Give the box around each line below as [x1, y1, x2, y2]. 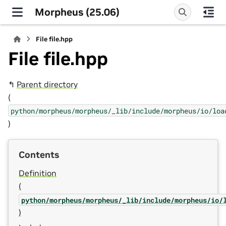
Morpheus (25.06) [35, 5, 120, 19]
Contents [19, 149, 59, 161]
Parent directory [17, 79, 78, 89]
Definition [19, 168, 56, 179]
